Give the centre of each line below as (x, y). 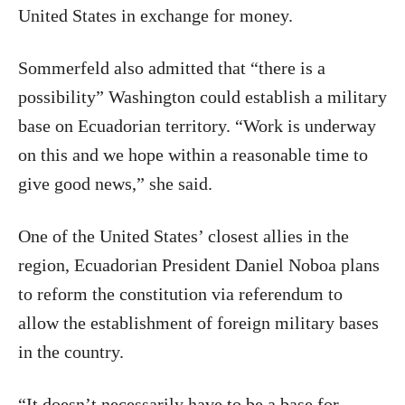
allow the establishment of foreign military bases (198, 323)
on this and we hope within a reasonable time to (193, 155)
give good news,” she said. (115, 184)
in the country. (71, 352)
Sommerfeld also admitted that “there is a (172, 68)
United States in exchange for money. (155, 16)
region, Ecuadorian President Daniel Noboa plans (199, 265)
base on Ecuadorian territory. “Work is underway (197, 126)
